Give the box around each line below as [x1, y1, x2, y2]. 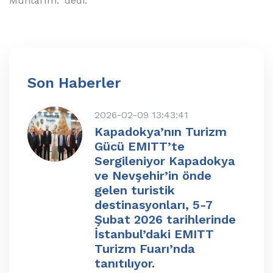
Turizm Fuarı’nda [94, 241, 195, 257]
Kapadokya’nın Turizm [94, 124, 227, 140]
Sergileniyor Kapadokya [94, 154, 235, 169]
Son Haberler [27, 74, 121, 92]
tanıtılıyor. [94, 256, 155, 271]
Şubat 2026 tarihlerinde [94, 212, 236, 227]
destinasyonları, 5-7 [94, 197, 212, 213]
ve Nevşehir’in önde [94, 168, 211, 183]
